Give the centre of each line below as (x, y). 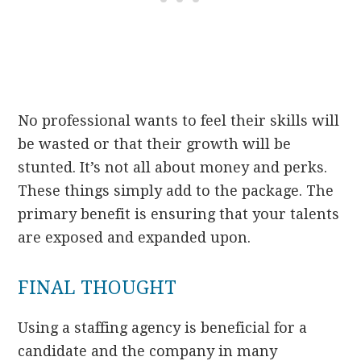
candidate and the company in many (148, 351)
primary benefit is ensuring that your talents (179, 214)
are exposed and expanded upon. (135, 237)
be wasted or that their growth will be (155, 143)
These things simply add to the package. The (176, 190)
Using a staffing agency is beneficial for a (163, 327)
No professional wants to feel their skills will (179, 120)
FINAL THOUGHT (98, 288)
